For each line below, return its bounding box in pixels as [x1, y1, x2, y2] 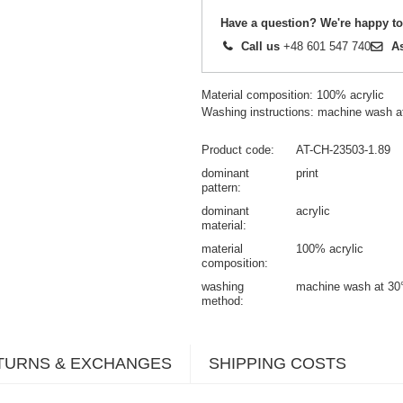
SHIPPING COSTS [209, 354, 346, 373]
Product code [201, 143, 271, 157]
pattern [201, 181, 237, 195]
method [201, 294, 240, 309]
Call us [241, 40, 280, 54]
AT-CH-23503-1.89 [296, 143, 390, 157]
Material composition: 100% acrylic [201, 88, 384, 103]
